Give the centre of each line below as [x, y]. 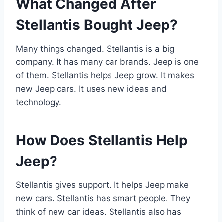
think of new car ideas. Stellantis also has [99, 211]
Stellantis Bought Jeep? [97, 25]
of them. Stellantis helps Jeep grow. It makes [105, 75]
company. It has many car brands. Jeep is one [107, 62]
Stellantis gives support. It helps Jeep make [102, 185]
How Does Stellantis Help [102, 140]
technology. [39, 102]
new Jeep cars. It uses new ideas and [91, 88]
